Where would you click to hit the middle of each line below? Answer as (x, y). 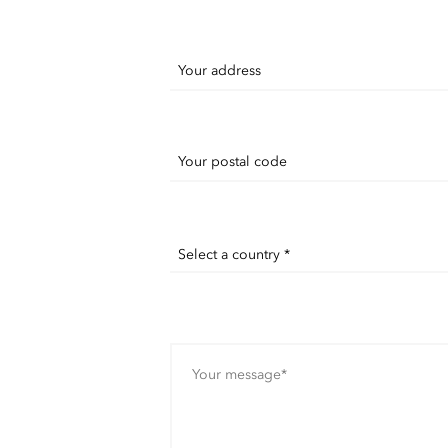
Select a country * (233, 254)
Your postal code (232, 161)
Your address (219, 70)
